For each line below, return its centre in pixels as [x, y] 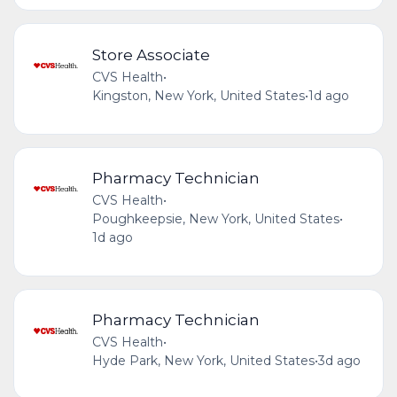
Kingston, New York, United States [198, 95]
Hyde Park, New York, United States [203, 361]
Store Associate [151, 54]
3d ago [339, 361]
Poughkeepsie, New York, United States [215, 219]
